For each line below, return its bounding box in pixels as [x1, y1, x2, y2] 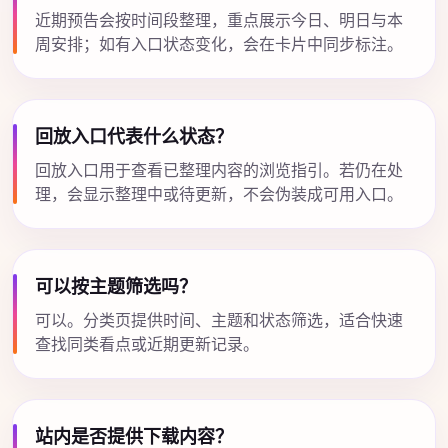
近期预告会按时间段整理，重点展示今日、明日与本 [35, 9, 403, 31]
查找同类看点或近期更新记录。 [35, 333, 259, 355]
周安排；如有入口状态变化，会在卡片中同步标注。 [35, 33, 403, 55]
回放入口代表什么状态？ [35, 124, 233, 148]
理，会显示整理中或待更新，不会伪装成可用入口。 [35, 183, 403, 205]
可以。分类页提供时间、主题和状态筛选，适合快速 [35, 309, 403, 331]
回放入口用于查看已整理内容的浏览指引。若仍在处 [35, 159, 403, 181]
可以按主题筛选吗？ [35, 274, 197, 298]
